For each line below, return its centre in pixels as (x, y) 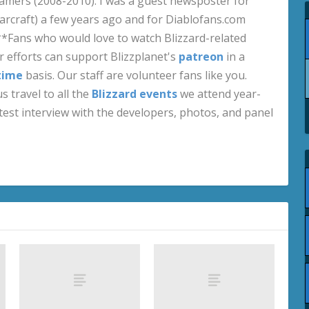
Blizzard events (135, 93)
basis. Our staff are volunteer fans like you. (135, 75)
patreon (201, 56)
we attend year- (219, 93)
